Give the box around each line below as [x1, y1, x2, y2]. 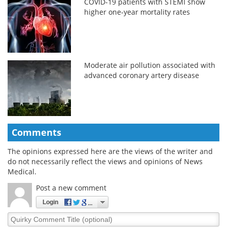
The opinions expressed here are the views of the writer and [8, 146, 213, 156]
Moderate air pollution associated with [84, 60, 216, 70]
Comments [12, 126, 61, 138]
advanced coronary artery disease [84, 70, 200, 80]
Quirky [7, 211, 31, 221]
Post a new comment [36, 182, 106, 193]
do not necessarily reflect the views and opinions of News [8, 156, 203, 166]
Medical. [8, 166, 36, 176]
